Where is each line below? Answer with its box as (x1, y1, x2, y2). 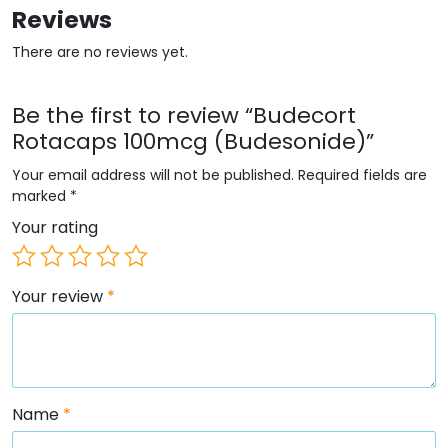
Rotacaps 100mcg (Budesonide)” (12, 125, 374, 157)
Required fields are (298, 164, 427, 185)
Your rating (12, 215, 98, 239)
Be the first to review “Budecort (12, 99, 356, 131)
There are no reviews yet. (12, 41, 188, 62)
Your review (12, 284, 107, 308)
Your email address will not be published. (12, 164, 294, 185)
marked (12, 185, 70, 206)
